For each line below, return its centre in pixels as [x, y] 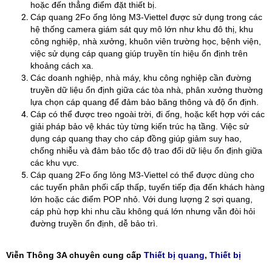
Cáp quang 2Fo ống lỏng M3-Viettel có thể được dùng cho [142, 175]
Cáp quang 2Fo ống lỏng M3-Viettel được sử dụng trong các [146, 17]
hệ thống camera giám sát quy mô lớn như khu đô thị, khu [142, 29]
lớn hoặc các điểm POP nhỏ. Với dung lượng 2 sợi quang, [141, 199]
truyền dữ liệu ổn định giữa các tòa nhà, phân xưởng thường [147, 90]
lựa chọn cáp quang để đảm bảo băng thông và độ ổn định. [146, 102]
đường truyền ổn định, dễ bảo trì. [94, 223]
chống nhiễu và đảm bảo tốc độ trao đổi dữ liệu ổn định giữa [146, 151]
